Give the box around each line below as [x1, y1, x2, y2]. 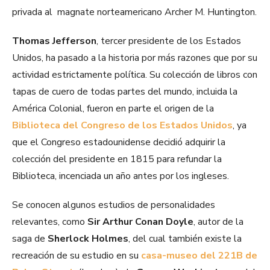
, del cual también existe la [128, 232, 242, 246]
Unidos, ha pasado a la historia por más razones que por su [12, 51, 257, 65]
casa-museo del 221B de [141, 249, 257, 263]
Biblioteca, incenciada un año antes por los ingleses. [12, 169, 229, 183]
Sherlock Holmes [48, 232, 128, 246]
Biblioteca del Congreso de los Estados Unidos [12, 119, 233, 133]
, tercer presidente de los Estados [96, 34, 241, 48]
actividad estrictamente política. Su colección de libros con [12, 68, 257, 82]
